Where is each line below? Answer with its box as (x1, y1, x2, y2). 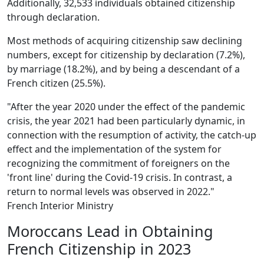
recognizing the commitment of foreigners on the (7, 157, 230, 170)
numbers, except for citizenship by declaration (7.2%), (7, 48, 245, 62)
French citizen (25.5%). (7, 77, 105, 90)
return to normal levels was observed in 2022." (7, 185, 214, 199)
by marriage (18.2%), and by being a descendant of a (7, 62, 240, 76)
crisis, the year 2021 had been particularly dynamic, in (7, 114, 245, 128)
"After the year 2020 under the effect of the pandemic (7, 100, 245, 114)
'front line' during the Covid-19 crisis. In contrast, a (7, 171, 232, 184)
